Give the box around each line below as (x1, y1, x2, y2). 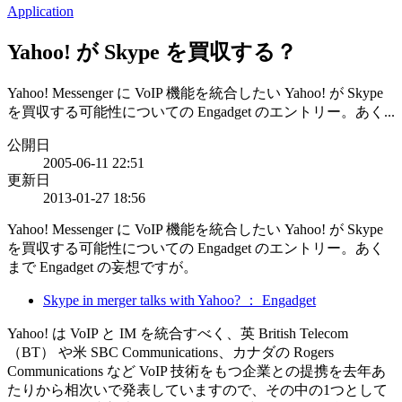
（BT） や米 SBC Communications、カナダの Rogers (7, 344, 334, 360)
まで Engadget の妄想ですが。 (7, 258, 197, 275)
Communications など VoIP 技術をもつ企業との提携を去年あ (7, 363, 386, 379)
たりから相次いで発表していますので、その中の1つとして (7, 381, 388, 398)
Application (7, 3, 74, 19)
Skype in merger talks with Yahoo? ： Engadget (43, 292, 316, 308)
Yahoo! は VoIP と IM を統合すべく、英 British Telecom (7, 325, 348, 341)
